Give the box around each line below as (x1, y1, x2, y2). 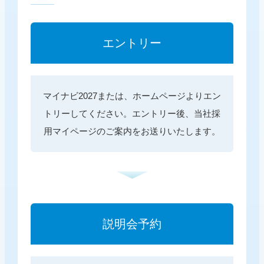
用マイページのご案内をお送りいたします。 (44, 126, 220, 137)
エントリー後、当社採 (132, 108, 220, 119)
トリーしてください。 (44, 108, 132, 119)
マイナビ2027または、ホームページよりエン (43, 91, 221, 101)
